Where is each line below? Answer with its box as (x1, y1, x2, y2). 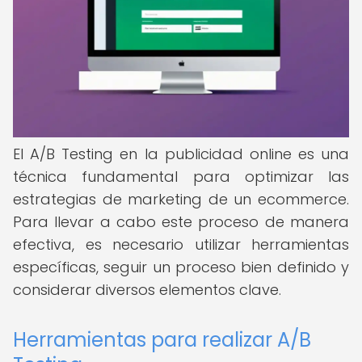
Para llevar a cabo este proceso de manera (13, 212, 349, 232)
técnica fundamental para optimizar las (13, 166, 349, 187)
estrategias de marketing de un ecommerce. (13, 189, 349, 209)
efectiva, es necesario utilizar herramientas (13, 234, 349, 255)
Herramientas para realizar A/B (13, 326, 311, 353)
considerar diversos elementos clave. (13, 280, 281, 300)
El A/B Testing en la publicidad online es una (13, 144, 349, 164)
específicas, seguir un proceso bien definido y (13, 257, 349, 277)
